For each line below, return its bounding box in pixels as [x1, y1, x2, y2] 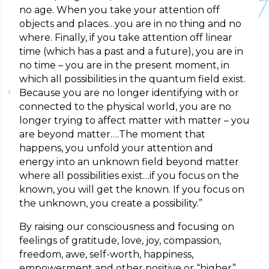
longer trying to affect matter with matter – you [19, 115, 250, 127]
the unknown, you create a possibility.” [19, 198, 202, 210]
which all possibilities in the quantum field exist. [19, 73, 246, 85]
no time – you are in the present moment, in [19, 59, 229, 71]
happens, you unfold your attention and [19, 142, 213, 154]
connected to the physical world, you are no [19, 101, 231, 113]
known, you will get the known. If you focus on [19, 184, 244, 196]
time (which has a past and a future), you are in [19, 46, 243, 58]
